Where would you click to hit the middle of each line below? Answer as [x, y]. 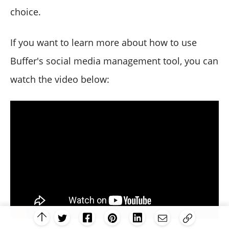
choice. [26, 12]
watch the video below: [60, 79]
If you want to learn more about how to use [104, 43]
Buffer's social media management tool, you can [114, 61]
